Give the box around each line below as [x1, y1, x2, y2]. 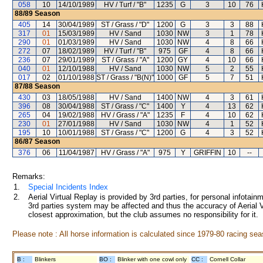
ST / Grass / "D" [101, 21, 149, 29]
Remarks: [12, 172, 45, 181]
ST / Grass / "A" [101, 56, 149, 64]
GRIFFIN [193, 149, 221, 157]
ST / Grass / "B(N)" [96, 73, 154, 82]
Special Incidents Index [28, 183, 108, 191]
